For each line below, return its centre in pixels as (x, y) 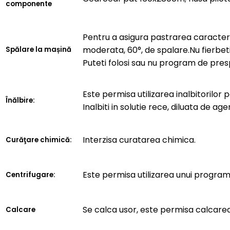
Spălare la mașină (39, 49)
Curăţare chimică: (39, 140)
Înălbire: (20, 100)
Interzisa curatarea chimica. (139, 140)
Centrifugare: (31, 175)
